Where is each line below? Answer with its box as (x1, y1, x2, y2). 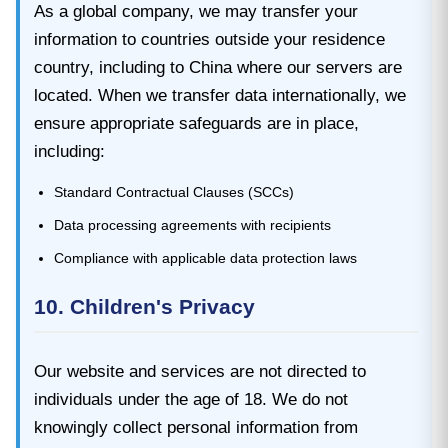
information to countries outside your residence (34, 29, 385, 49)
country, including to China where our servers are (34, 57, 402, 77)
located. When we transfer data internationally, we (34, 85, 406, 105)
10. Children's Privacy (34, 294, 255, 318)
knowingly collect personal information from (34, 417, 358, 437)
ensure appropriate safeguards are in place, (34, 113, 359, 133)
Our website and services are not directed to (34, 361, 366, 381)
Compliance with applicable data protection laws (53, 249, 357, 266)
